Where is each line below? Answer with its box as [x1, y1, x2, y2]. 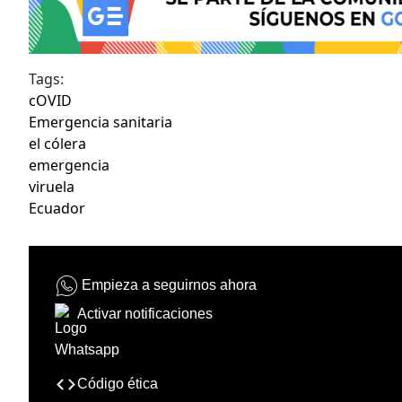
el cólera [29, 133, 86, 153]
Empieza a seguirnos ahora [82, 276, 257, 293]
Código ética [77, 375, 158, 391]
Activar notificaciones [77, 305, 213, 321]
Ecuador [29, 197, 85, 218]
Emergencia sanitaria [29, 111, 172, 132]
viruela [29, 176, 74, 197]
